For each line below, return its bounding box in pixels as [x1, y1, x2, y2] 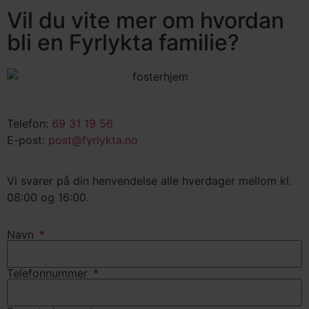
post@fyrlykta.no [48, 133, 138, 148]
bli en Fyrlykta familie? [7, 28, 239, 56]
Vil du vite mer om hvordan [7, 6, 284, 34]
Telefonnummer [7, 266, 91, 281]
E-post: [7, 133, 48, 148]
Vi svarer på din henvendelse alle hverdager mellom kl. [7, 173, 292, 188]
